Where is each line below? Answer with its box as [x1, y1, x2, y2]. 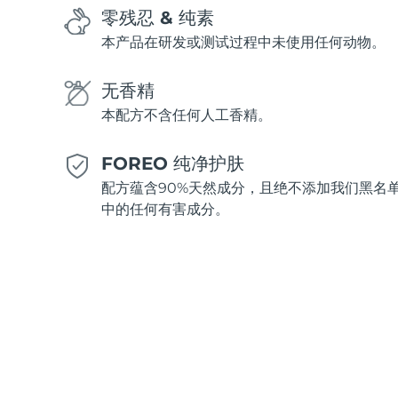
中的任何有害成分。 [101, 200, 229, 218]
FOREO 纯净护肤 [101, 152, 244, 174]
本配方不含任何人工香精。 [101, 106, 272, 123]
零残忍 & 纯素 [101, 6, 214, 28]
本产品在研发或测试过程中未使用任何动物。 [101, 33, 386, 51]
